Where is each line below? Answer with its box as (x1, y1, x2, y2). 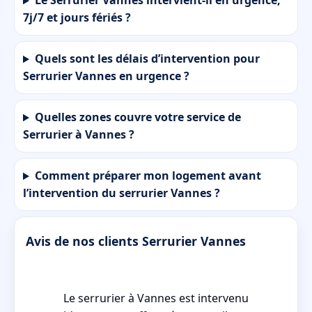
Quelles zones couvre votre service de (34, 109, 241, 125)
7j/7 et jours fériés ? (23, 10, 131, 26)
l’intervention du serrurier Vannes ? (23, 185, 220, 201)
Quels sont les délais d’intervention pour (34, 51, 260, 67)
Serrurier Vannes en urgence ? (23, 68, 189, 84)
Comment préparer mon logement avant (34, 168, 261, 184)
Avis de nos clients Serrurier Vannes (26, 232, 246, 249)
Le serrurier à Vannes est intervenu (63, 290, 249, 306)
